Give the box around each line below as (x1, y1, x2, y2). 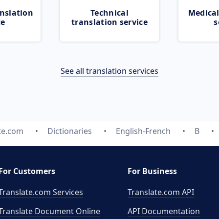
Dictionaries (47, 126, 92, 136)
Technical (90, 7, 129, 18)
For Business (128, 166, 177, 176)
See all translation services (61, 66, 158, 76)
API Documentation (128, 206, 200, 217)
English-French (115, 126, 171, 136)
